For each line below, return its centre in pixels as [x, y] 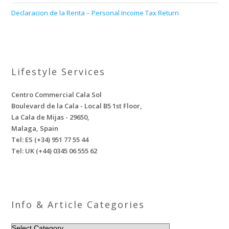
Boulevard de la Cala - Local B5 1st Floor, [77, 106]
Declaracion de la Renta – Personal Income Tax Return [95, 13]
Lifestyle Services [59, 72]
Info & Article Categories [78, 204]
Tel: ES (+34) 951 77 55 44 [50, 140]
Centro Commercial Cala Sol [57, 95]
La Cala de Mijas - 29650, [51, 117]
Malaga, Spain [35, 128]
